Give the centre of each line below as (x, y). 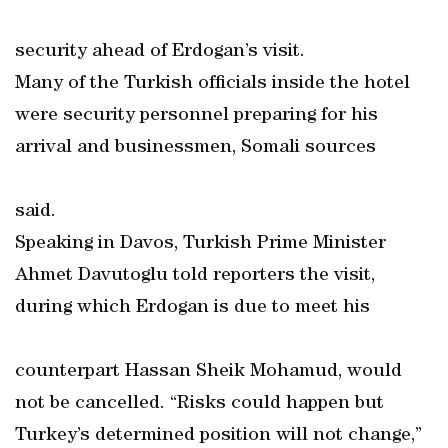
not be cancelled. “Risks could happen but (199, 404)
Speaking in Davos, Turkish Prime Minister (200, 244)
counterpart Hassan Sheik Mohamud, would (208, 372)
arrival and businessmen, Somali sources (195, 148)
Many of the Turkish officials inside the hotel (212, 84)
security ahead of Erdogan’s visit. (160, 52)
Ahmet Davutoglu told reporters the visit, (195, 276)
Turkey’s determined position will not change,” (218, 436)
